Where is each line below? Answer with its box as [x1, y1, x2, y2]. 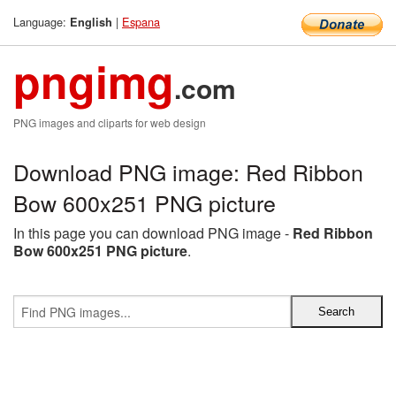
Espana [122, 13, 160, 30]
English [70, 14, 112, 30]
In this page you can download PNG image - [13, 223, 293, 243]
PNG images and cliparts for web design [13, 115, 206, 130]
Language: [13, 13, 70, 30]
